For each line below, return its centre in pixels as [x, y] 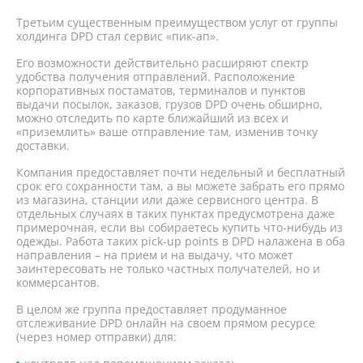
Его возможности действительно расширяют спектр [162, 63]
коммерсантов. [58, 282]
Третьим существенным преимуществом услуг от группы [177, 22]
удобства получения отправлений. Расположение [156, 77]
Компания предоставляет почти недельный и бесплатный [181, 172]
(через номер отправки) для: [96, 337]
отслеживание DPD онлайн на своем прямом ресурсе [166, 323]
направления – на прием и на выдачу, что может [155, 255]
